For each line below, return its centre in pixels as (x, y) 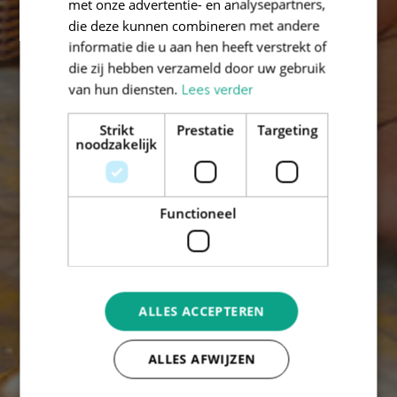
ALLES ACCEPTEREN (202, 311)
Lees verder (217, 90)
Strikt (116, 129)
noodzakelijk (117, 144)
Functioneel (198, 213)
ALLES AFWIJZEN (202, 358)
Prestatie (206, 129)
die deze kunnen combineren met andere (194, 25)
